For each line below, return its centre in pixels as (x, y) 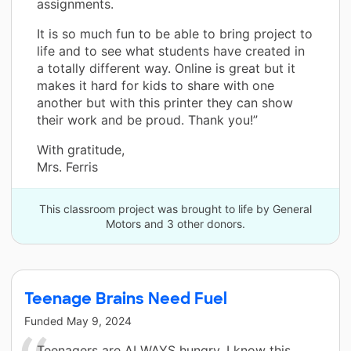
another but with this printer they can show (165, 103)
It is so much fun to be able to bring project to (175, 34)
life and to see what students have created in (171, 51)
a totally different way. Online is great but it (166, 69)
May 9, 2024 (99, 321)
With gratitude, (81, 150)
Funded (45, 321)
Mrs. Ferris (67, 167)
